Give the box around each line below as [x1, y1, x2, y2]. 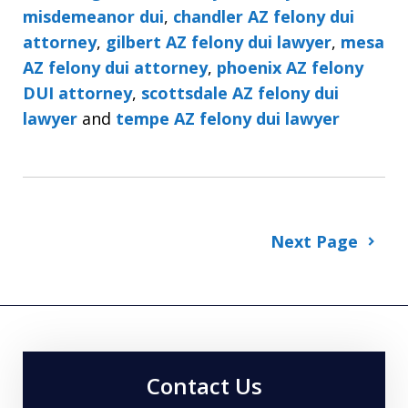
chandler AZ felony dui [173, 5, 354, 27]
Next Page [270, 229, 358, 252]
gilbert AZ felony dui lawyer [106, 30, 331, 53]
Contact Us [146, 370, 262, 401]
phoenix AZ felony [217, 56, 363, 78]
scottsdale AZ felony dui [141, 81, 339, 104]
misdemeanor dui [23, 5, 164, 27]
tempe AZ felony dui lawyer [116, 107, 340, 129]
